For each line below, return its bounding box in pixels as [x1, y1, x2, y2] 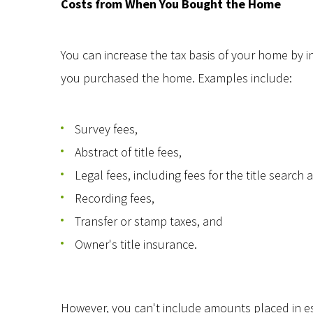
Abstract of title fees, [75, 144, 182, 160]
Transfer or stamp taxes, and [75, 213, 223, 229]
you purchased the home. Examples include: [61, 70, 292, 86]
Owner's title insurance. [75, 236, 197, 252]
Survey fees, [75, 121, 138, 137]
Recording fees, [75, 190, 154, 206]
